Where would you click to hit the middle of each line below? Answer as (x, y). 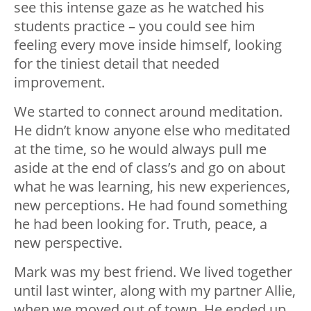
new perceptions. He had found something (151, 205)
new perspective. (68, 243)
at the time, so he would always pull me (140, 149)
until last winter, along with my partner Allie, (155, 291)
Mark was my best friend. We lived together (153, 272)
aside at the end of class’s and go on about (150, 168)
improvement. (59, 83)
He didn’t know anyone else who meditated (152, 131)
